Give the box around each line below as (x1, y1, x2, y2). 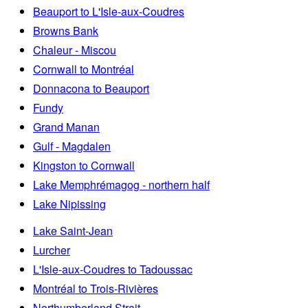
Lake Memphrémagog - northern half (33, 176, 210, 192)
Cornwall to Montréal (33, 60, 134, 77)
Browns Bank (33, 22, 98, 38)
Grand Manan (33, 118, 100, 135)
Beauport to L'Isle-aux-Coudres (33, 3, 184, 19)
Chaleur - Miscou (33, 41, 116, 58)
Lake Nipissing (33, 195, 106, 212)
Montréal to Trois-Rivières (33, 280, 158, 296)
